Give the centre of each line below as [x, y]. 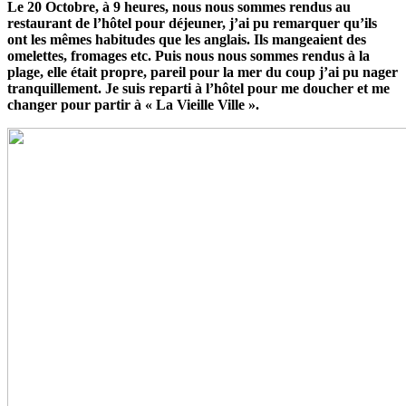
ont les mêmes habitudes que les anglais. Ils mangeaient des [187, 39]
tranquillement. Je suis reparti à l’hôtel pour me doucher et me [198, 88]
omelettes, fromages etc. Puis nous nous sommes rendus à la [188, 55]
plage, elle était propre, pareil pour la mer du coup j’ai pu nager [203, 72]
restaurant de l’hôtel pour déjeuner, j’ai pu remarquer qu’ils [192, 23]
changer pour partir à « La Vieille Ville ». [133, 104]
